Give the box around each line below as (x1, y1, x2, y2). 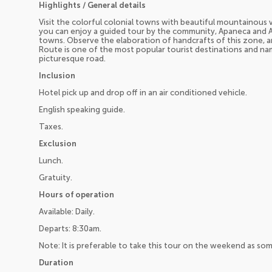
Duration (39, 258, 73, 268)
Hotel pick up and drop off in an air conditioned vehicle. (39, 88, 247, 98)
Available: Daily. (39, 207, 95, 217)
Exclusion (39, 139, 76, 149)
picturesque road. (39, 54, 106, 64)
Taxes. (39, 122, 63, 132)
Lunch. (39, 156, 63, 166)
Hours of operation (39, 190, 114, 200)
